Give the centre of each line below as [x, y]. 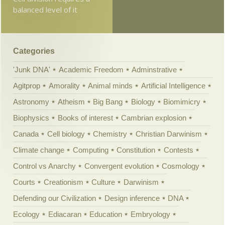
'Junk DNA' [32, 69]
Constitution [136, 150]
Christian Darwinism [168, 134]
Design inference [132, 198]
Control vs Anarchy [45, 166]
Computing [90, 150]
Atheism [71, 101]
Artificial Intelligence [173, 85]
